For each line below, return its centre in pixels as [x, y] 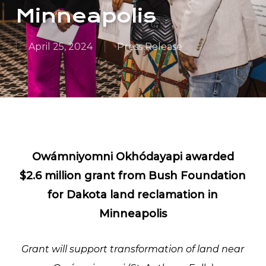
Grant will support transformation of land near [133, 249]
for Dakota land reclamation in [133, 195]
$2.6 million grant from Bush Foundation [133, 176]
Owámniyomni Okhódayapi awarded [133, 157]
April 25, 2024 [60, 47]
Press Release [149, 47]
